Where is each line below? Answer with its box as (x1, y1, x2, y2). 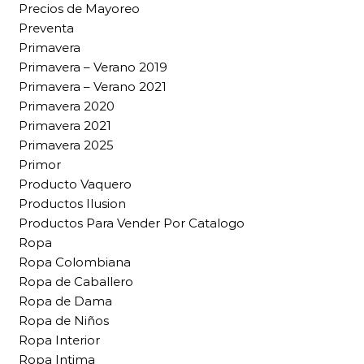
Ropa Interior (19, 332, 100, 349)
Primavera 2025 (19, 137, 114, 154)
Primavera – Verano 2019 (19, 59, 167, 76)
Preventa (19, 20, 74, 37)
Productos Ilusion (19, 196, 126, 212)
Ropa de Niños (19, 313, 109, 329)
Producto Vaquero (19, 176, 132, 193)
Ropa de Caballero (19, 274, 133, 290)
